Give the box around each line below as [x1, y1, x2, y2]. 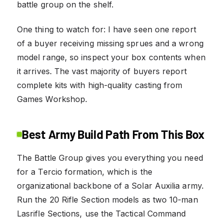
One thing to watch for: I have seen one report [17, 24, 196, 34]
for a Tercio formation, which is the [17, 166, 152, 177]
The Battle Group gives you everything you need [17, 152, 203, 163]
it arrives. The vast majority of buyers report [17, 66, 187, 76]
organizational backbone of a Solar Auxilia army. [17, 180, 204, 191]
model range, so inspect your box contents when [17, 52, 206, 62]
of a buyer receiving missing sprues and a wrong [17, 38, 204, 48]
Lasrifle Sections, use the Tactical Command [17, 208, 186, 219]
